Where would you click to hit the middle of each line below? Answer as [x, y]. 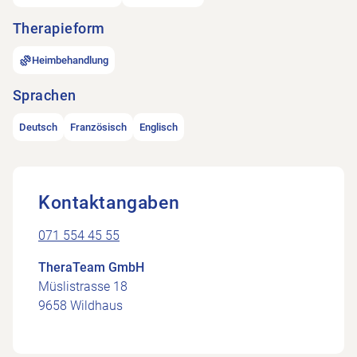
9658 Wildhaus [80, 306]
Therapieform [59, 28]
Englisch [159, 127]
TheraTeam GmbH [91, 267]
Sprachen [45, 95]
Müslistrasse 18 [83, 286]
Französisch [98, 127]
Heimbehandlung [70, 60]
